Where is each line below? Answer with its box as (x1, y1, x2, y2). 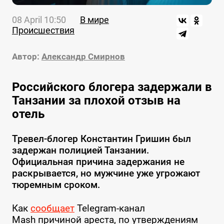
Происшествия (11, 25, 74, 36)
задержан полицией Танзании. (11, 144, 149, 156)
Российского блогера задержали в (11, 80, 212, 94)
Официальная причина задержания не (11, 156, 184, 168)
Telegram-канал (74, 202, 145, 214)
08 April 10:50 (11, 14, 66, 25)
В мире (79, 14, 109, 25)
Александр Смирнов (41, 51, 125, 62)
